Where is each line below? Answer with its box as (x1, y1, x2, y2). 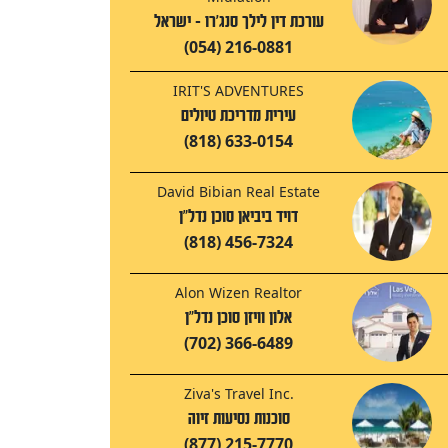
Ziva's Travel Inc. (183, 384, 294, 404)
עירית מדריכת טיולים (181, 106, 296, 126)
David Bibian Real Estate (157, 182, 320, 202)
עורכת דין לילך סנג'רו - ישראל (153, 12, 324, 32)
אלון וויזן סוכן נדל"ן (185, 308, 292, 328)
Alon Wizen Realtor (175, 283, 302, 303)
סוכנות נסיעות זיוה (187, 409, 290, 429)
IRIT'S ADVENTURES (173, 81, 304, 101)
